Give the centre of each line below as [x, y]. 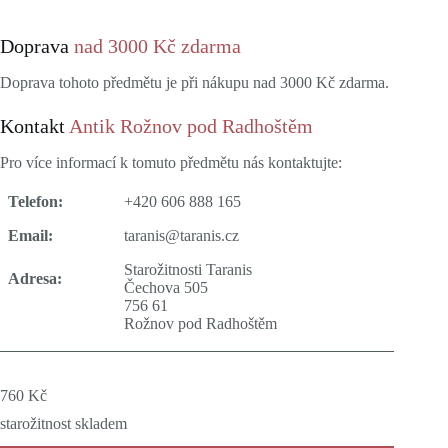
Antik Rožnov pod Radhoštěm [191, 126]
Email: [30, 235]
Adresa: [35, 278]
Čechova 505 [166, 287]
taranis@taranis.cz [181, 235]
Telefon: [35, 201]
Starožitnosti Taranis [188, 269]
